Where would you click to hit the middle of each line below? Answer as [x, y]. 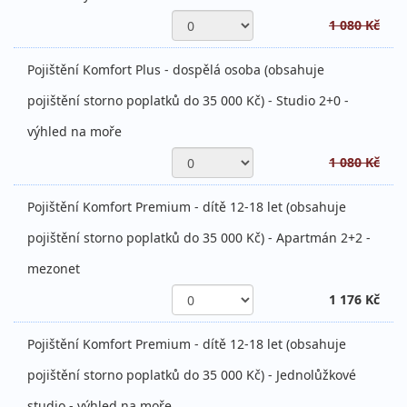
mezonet [54, 269]
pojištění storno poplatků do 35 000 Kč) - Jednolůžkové [192, 375]
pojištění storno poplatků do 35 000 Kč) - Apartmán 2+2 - [199, 238]
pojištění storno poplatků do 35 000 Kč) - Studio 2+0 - [188, 101]
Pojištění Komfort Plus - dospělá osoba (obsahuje [176, 70]
